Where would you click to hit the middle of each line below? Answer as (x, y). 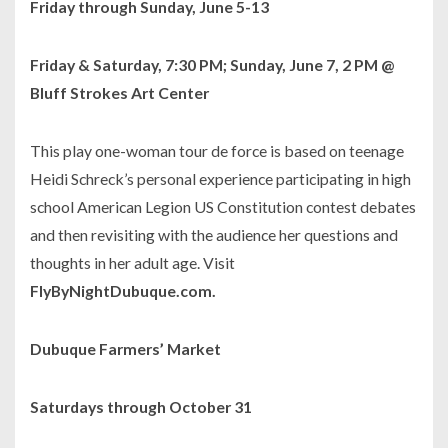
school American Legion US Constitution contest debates (223, 207)
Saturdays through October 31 (141, 407)
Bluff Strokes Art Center (119, 93)
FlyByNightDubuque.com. (123, 291)
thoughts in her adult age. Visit (132, 263)
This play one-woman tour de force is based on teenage (217, 151)
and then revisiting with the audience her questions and (214, 235)
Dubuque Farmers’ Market (125, 349)
